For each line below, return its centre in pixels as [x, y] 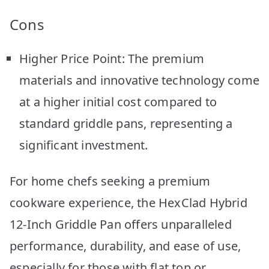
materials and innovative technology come [140, 80]
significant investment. [84, 145]
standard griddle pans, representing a [126, 123]
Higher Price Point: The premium [112, 58]
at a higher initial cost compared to [118, 101]
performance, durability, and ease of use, [125, 246]
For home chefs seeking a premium [110, 181]
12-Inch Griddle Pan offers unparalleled [121, 224]
